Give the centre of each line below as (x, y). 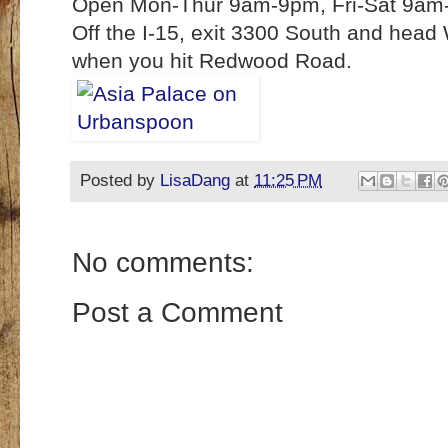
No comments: (163, 263)
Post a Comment (177, 313)
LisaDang (195, 180)
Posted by (120, 180)
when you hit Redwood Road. (212, 61)
